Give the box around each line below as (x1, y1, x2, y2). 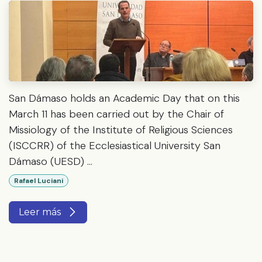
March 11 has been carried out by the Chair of (9, 106, 224, 121)
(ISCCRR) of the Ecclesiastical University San (9, 138, 220, 153)
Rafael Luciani (13, 175, 63, 185)
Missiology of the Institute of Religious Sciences (9, 122, 233, 137)
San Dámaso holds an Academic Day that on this (9, 91, 240, 105)
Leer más (19, 206, 63, 218)
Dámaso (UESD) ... (9, 154, 92, 168)
